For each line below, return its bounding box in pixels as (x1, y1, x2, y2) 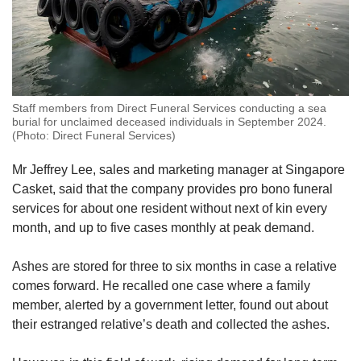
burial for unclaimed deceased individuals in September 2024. (12, 115, 326, 129)
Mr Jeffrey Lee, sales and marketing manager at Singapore (12, 163, 345, 177)
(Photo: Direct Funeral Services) (12, 129, 176, 143)
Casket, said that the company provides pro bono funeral (12, 182, 333, 197)
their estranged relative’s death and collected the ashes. (12, 317, 330, 332)
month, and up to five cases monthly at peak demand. (12, 221, 314, 235)
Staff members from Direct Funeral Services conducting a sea (12, 102, 326, 115)
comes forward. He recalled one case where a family (12, 279, 310, 293)
